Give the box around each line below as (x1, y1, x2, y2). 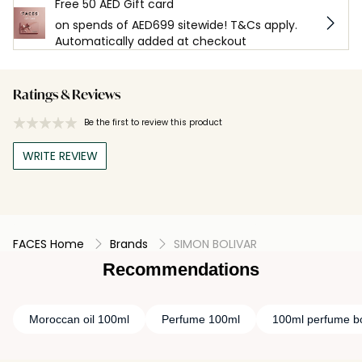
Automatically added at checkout (55, 32, 247, 49)
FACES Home (13, 235, 84, 252)
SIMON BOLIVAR (174, 235, 257, 252)
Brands (110, 235, 148, 252)
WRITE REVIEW (22, 147, 98, 164)
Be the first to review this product (84, 116, 222, 128)
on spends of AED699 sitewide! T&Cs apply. (55, 16, 298, 33)
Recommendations (103, 259, 259, 280)
